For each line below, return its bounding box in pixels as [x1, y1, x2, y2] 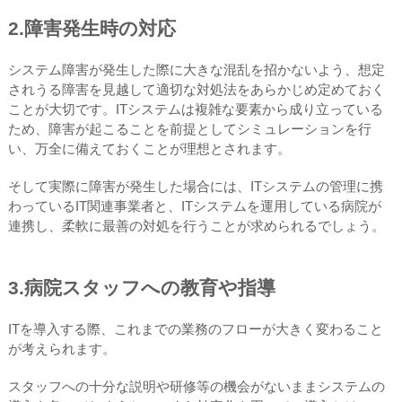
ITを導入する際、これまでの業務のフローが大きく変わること [7, 320, 383, 336]
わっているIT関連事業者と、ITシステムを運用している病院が [7, 197, 381, 214]
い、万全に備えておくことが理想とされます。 [7, 140, 291, 156]
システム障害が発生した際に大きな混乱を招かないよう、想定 [7, 61, 385, 77]
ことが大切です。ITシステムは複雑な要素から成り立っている [7, 100, 383, 117]
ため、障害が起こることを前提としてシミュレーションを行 [7, 120, 371, 136]
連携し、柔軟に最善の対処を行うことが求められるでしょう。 [7, 217, 385, 233]
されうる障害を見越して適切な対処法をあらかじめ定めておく [7, 81, 385, 97]
